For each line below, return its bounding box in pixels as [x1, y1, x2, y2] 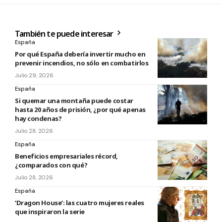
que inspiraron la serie [15, 207, 85, 217]
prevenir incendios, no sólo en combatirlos [15, 58, 149, 68]
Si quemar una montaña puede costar [15, 96, 133, 106]
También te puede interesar [15, 28, 115, 40]
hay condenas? [15, 114, 62, 123]
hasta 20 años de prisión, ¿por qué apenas [15, 105, 146, 114]
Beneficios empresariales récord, [15, 152, 118, 161]
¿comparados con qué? [15, 161, 88, 170]
